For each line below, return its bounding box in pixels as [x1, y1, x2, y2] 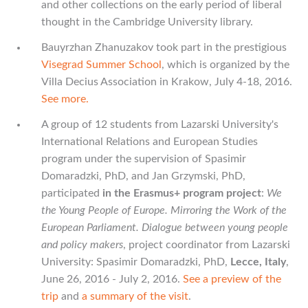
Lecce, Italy [230, 256, 286, 267]
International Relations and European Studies [41, 136, 258, 147]
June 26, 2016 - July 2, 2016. [41, 274, 183, 285]
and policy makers [41, 239, 123, 250]
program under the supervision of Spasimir [41, 153, 246, 164]
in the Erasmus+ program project [102, 188, 261, 199]
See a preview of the [183, 274, 281, 285]
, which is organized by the [162, 59, 289, 70]
